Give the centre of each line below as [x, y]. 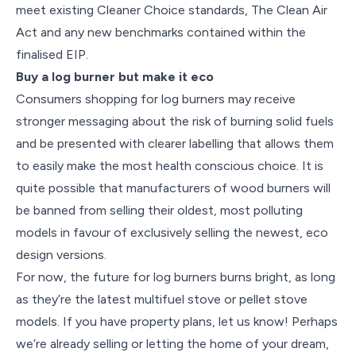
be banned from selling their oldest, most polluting [159, 210]
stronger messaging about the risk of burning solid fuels [175, 121]
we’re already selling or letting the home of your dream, [172, 344]
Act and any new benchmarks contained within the [161, 32]
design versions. [63, 255]
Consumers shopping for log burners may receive [156, 99]
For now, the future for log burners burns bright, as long [176, 277]
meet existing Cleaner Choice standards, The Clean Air [172, 10]
